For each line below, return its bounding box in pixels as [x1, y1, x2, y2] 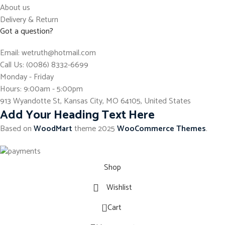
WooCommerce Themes [117, 122, 206, 136]
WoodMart [34, 122, 72, 136]
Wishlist [106, 180, 132, 194]
